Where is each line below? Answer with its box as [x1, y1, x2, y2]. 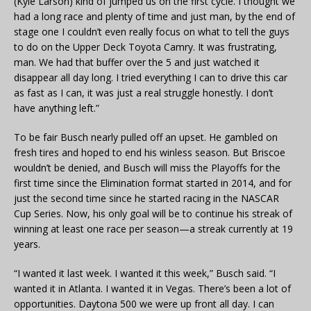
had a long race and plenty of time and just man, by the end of [14, 10, 295, 24]
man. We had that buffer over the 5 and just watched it [14, 56, 260, 69]
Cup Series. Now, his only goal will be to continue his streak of [14, 207, 292, 221]
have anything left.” [14, 101, 99, 115]
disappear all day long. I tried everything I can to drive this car [14, 71, 287, 85]
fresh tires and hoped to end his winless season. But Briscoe [14, 146, 285, 160]
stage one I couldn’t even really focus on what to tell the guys [14, 25, 289, 39]
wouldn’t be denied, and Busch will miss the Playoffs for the [14, 161, 280, 175]
